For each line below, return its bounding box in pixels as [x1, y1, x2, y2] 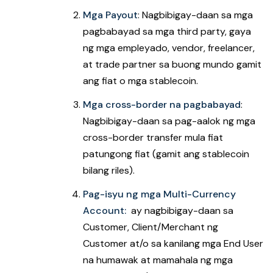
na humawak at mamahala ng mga [83, 253, 233, 266]
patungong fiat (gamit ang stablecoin [83, 147, 249, 160]
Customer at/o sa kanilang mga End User [83, 237, 263, 250]
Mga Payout [83, 9, 138, 21]
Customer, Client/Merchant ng [83, 221, 218, 233]
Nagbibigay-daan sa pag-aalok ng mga [83, 115, 255, 127]
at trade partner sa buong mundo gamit [83, 58, 261, 71]
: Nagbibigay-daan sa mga [138, 9, 253, 21]
